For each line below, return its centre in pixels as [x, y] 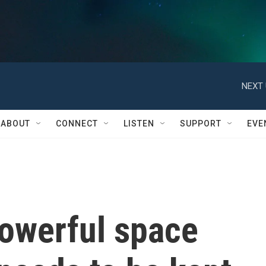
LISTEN [139, 123]
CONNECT [77, 123]
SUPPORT [201, 123]
